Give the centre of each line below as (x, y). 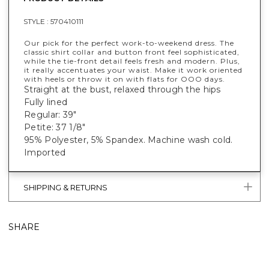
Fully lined (46, 102)
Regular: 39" (52, 114)
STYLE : (37, 21)
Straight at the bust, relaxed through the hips (122, 89)
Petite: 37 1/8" (55, 127)
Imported (45, 152)
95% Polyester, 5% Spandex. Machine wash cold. (128, 140)
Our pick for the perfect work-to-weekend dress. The (129, 43)
